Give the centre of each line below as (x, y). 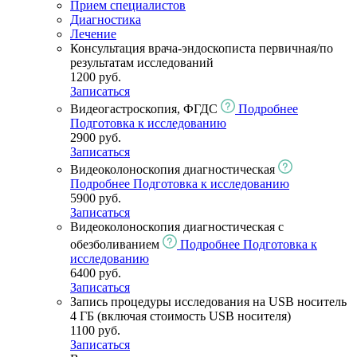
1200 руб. (96, 76)
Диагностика (106, 19)
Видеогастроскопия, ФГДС (145, 108)
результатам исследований (142, 62)
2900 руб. (96, 137)
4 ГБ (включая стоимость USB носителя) (180, 316)
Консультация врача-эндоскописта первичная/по (202, 48)
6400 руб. (96, 273)
